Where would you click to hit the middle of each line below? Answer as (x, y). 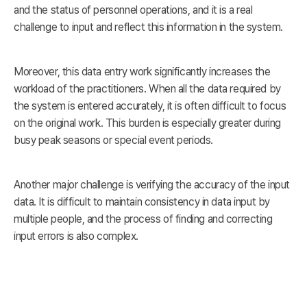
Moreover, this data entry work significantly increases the (142, 72)
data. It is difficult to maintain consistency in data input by (142, 202)
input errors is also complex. (76, 236)
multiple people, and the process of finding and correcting (143, 219)
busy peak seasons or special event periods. (113, 140)
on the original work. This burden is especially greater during (147, 123)
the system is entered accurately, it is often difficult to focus (150, 106)
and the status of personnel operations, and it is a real (133, 10)
